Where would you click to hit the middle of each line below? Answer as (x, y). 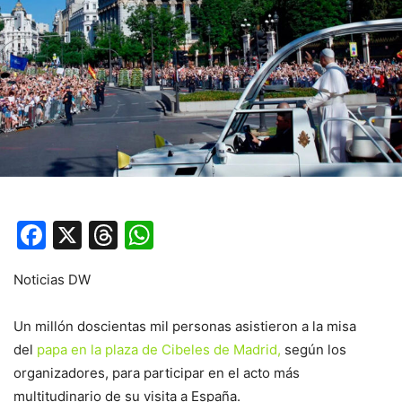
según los (314, 350)
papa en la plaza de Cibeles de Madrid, (159, 350)
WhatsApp (224, 235)
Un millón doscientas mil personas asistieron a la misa (185, 327)
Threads (174, 235)
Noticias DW (52, 280)
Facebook (113, 235)
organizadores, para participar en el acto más (157, 373)
